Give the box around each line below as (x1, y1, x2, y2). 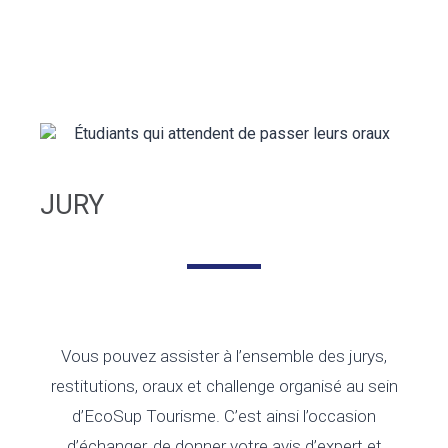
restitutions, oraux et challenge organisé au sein (50, 376, 398, 397)
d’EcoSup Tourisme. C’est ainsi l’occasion (72, 406, 376, 427)
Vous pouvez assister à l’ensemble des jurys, (61, 346, 387, 367)
